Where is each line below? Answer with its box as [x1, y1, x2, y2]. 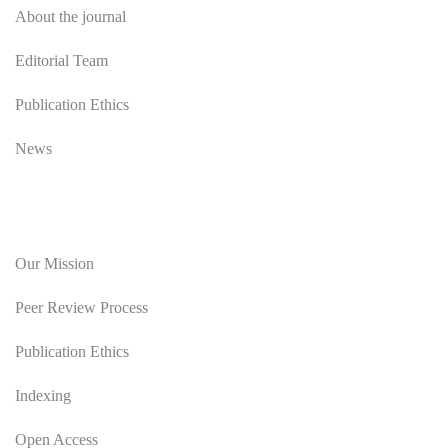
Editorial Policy [15, 214, 125, 232]
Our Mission [15, 255, 94, 273]
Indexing [15, 387, 71, 405]
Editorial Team [15, 52, 108, 70]
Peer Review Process [15, 299, 148, 317]
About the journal [15, 8, 126, 26]
